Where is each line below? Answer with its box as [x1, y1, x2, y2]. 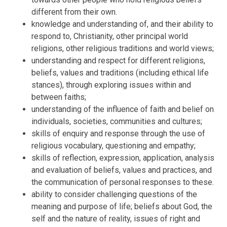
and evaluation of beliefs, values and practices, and [31, 165, 212, 175]
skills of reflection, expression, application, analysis [31, 153, 215, 163]
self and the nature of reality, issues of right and [31, 213, 201, 223]
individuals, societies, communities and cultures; [31, 116, 203, 126]
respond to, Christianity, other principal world [31, 31, 188, 41]
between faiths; [31, 92, 87, 102]
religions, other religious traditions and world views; [31, 43, 214, 53]
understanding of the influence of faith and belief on [31, 104, 214, 114]
